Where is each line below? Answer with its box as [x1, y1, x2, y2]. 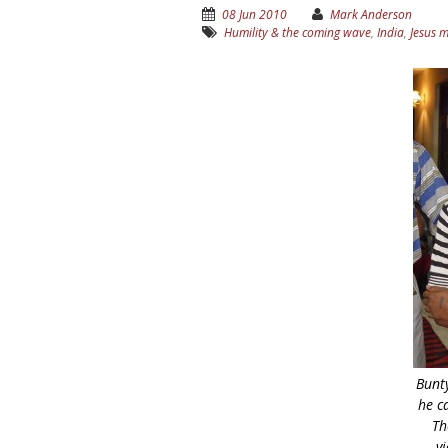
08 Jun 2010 [222, 6, 287, 23]
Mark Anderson [330, 6, 412, 23]
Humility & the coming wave [224, 24, 371, 41]
